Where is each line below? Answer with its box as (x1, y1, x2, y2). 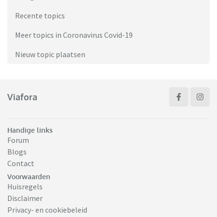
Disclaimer (7, 193, 43, 203)
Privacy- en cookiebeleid (7, 205, 87, 215)
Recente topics (15, 11, 65, 21)
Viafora (7, 91, 37, 102)
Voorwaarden (7, 172, 50, 181)
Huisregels (7, 182, 43, 192)
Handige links (7, 126, 53, 135)
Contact (7, 158, 34, 169)
